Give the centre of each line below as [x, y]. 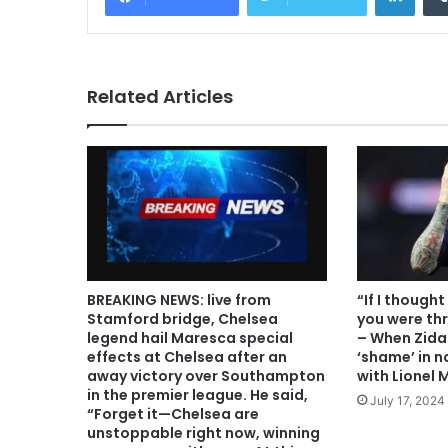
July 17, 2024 [407, 401]
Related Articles [160, 96]
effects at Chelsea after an [187, 357]
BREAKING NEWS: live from [179, 300]
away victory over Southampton [206, 376]
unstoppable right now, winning [203, 433]
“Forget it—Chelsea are [173, 414]
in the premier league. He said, [197, 395]
